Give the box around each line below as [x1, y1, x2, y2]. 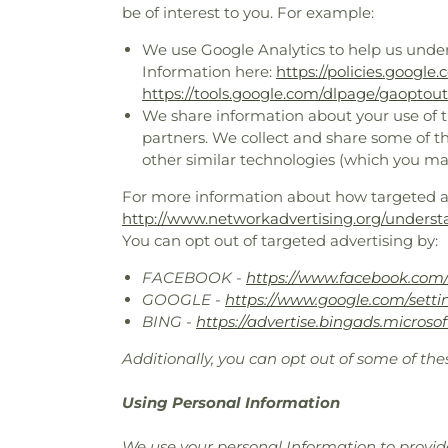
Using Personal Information [122, 393, 340, 412]
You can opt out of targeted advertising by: [122, 231, 438, 250]
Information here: [142, 62, 276, 81]
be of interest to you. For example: [122, 3, 374, 22]
